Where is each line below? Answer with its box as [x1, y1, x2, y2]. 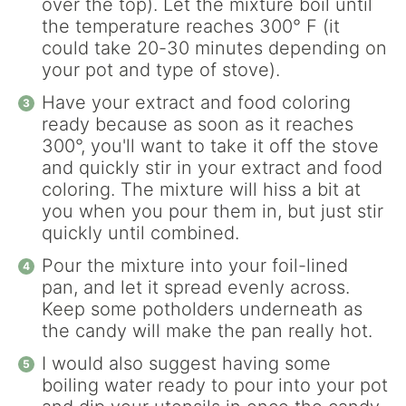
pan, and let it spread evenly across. [42, 276, 350, 298]
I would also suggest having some [42, 353, 331, 374]
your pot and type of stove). [42, 59, 280, 81]
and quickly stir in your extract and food [42, 157, 382, 179]
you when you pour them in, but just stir [42, 200, 383, 222]
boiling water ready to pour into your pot [42, 374, 388, 396]
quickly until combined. [42, 222, 239, 244]
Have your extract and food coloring [42, 92, 351, 113]
